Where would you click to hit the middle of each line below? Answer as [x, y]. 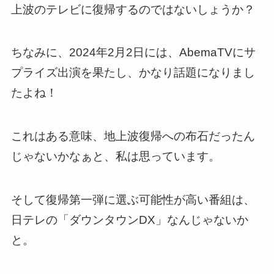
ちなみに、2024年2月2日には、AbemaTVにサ [133, 53]
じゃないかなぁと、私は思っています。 [115, 157]
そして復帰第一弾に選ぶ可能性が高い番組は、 [133, 199]
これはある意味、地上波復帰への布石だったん [133, 136]
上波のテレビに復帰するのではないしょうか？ [133, 9]
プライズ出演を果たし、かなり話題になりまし [133, 73]
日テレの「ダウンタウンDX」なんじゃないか [129, 220]
